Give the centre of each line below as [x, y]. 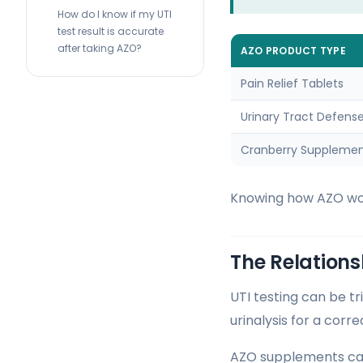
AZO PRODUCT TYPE [293, 51]
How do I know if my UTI [115, 14]
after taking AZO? [100, 48]
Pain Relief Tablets [292, 84]
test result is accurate [111, 31]
